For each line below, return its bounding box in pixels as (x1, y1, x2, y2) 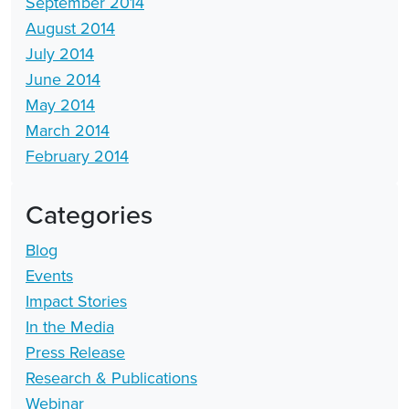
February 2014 (26, 143, 129, 168)
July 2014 (26, 41, 94, 66)
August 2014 (26, 16, 115, 40)
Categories (26, 194, 152, 233)
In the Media (26, 314, 114, 339)
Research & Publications (26, 365, 197, 390)
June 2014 (26, 67, 100, 91)
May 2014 (26, 92, 95, 117)
